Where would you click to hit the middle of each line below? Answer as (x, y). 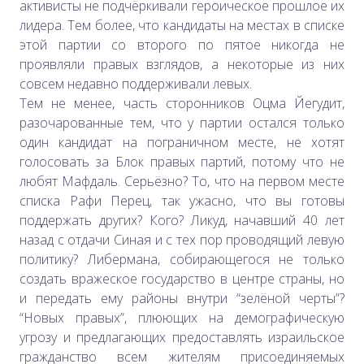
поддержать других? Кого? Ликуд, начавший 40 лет (182, 220)
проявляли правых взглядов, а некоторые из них (182, 64)
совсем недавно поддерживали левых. (136, 83)
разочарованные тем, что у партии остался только (182, 122)
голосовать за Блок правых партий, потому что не (182, 161)
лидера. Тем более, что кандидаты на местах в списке (182, 25)
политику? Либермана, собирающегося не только (182, 259)
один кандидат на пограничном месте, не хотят (182, 142)
